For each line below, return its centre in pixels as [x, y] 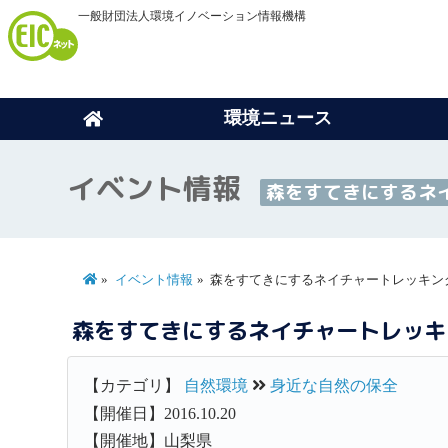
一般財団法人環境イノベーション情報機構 [192, 16]
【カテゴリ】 [134, 386]
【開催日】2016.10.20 [160, 413]
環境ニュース [277, 117]
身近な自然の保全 [334, 386]
